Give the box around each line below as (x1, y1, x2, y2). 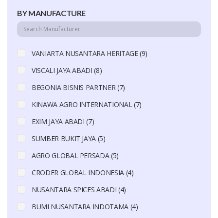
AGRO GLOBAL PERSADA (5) (32, 150, 119, 160)
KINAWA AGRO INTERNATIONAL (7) (32, 99, 142, 109)
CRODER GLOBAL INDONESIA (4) (32, 167, 134, 177)
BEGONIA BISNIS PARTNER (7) (32, 82, 125, 92)
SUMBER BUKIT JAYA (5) (32, 133, 106, 143)
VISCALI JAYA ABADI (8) (32, 65, 102, 75)
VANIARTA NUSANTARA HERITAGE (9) (32, 48, 148, 58)
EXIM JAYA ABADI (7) (32, 116, 94, 126)
